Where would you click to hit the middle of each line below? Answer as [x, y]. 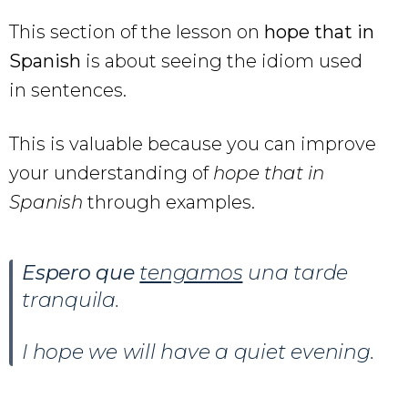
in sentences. [68, 90]
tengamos [191, 272]
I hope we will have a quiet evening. [198, 352]
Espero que [78, 272]
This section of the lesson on [137, 31]
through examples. [171, 202]
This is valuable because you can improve [193, 143]
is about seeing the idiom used [224, 61]
